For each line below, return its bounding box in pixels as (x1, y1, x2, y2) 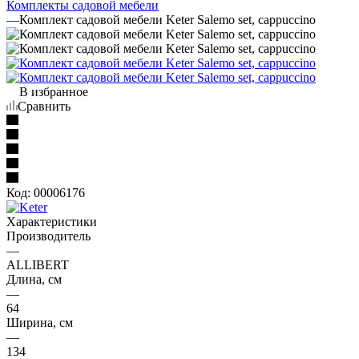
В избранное (19, 84, 88, 99)
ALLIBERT (6, 257, 69, 272)
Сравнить (18, 99, 71, 113)
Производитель (6, 228, 91, 243)
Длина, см (6, 272, 62, 286)
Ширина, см (6, 315, 73, 329)
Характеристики (6, 214, 97, 228)
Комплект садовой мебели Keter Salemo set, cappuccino (19, 12, 316, 26)
